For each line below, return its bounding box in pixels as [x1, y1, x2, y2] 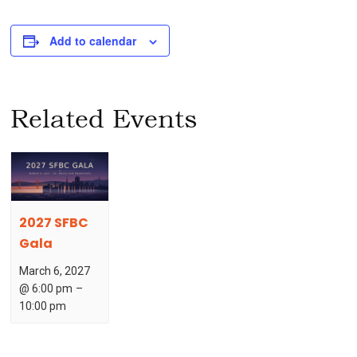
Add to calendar [49, 33, 137, 49]
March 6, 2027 [19, 265, 91, 278]
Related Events [10, 104, 198, 133]
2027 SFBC [19, 214, 89, 233]
